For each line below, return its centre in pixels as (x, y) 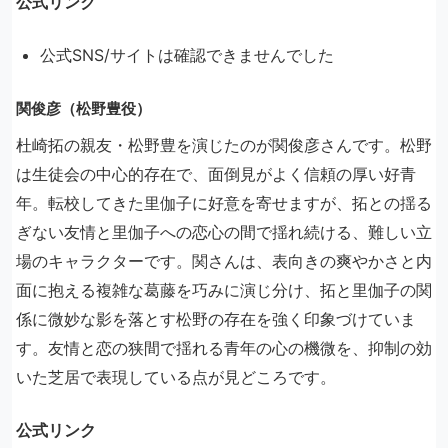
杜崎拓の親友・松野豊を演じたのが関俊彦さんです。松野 (224, 145)
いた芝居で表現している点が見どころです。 (176, 377)
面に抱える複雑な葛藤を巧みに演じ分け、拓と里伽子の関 (224, 290)
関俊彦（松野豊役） (83, 108)
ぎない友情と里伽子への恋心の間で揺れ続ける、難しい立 (224, 232)
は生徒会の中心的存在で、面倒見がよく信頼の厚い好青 (216, 174)
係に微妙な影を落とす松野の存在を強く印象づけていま (216, 319)
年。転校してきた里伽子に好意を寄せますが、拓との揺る (224, 203)
